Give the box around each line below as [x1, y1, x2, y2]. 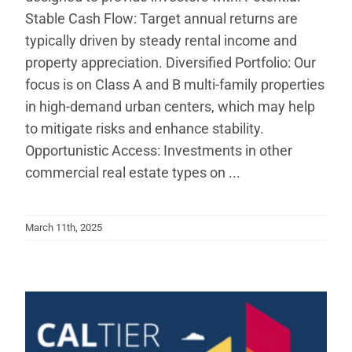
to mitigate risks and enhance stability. [24, 120, 264, 137]
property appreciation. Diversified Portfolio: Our [24, 54, 316, 71]
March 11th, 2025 [24, 222, 102, 234]
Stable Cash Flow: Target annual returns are [24, 10, 298, 27]
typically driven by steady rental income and [24, 32, 297, 49]
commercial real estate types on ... [24, 164, 240, 181]
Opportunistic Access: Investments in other [24, 142, 292, 159]
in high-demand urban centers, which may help [24, 98, 315, 115]
